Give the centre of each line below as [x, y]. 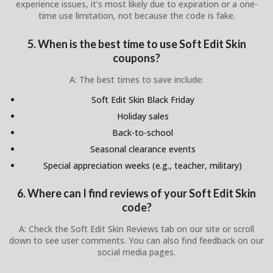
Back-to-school [143, 132]
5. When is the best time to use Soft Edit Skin [136, 44]
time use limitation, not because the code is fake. [136, 16]
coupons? [136, 58]
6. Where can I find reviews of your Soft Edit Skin [136, 193]
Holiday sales [143, 116]
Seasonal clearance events [143, 149]
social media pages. [136, 252]
